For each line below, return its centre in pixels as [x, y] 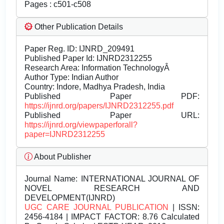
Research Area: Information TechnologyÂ [98, 68]
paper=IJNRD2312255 [65, 134]
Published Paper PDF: [112, 96]
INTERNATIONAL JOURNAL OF [138, 179]
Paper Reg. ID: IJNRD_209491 [79, 49]
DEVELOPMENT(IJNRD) [70, 198]
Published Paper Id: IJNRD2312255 [88, 58]
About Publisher [62, 157]
